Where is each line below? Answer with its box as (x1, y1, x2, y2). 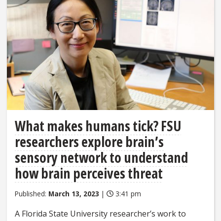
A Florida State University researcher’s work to (15, 208, 186, 219)
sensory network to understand (15, 147, 188, 167)
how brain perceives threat (15, 163, 163, 183)
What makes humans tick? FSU (15, 116, 181, 135)
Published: (15, 188, 48, 198)
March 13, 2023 (48, 188, 99, 198)
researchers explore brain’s (15, 132, 164, 151)
